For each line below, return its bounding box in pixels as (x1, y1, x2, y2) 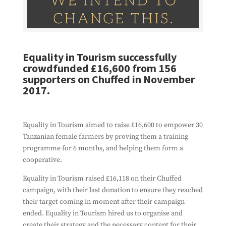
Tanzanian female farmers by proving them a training (22, 132, 188, 141)
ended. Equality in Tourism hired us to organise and (22, 208, 183, 218)
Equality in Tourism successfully (22, 49, 177, 64)
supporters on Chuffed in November (22, 72, 195, 86)
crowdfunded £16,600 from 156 (22, 61, 177, 75)
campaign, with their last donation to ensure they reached (22, 185, 203, 195)
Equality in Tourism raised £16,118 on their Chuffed (22, 174, 182, 183)
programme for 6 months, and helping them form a (22, 143, 183, 153)
